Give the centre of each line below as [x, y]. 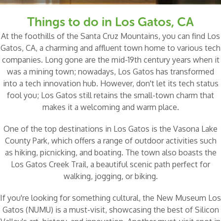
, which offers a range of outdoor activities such [132, 141]
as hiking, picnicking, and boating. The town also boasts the [110, 153]
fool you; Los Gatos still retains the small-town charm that [110, 95]
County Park [26, 141]
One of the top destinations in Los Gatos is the [88, 129]
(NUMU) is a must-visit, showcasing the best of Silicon [121, 210]
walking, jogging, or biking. [110, 176]
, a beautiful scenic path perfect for [148, 165]
